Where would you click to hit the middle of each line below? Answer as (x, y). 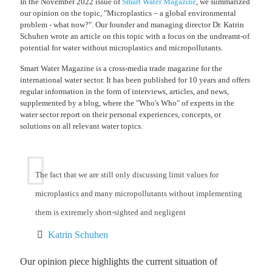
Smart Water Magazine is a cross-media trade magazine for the (121, 68)
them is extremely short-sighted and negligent (110, 212)
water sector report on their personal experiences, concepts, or (121, 114)
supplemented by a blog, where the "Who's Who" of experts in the (127, 103)
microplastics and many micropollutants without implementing (139, 193)
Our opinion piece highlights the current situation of (119, 261)
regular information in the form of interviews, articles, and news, (124, 91)
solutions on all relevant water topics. (81, 126)
